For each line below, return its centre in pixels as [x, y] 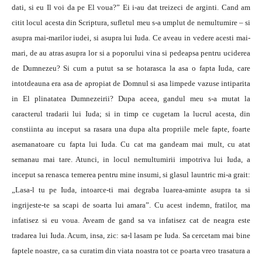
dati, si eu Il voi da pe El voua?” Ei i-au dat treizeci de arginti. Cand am [131, 7]
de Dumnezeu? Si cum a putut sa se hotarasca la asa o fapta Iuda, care [131, 68]
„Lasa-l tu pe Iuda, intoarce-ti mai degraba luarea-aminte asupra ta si [131, 190]
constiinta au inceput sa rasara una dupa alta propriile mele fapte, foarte [131, 129]
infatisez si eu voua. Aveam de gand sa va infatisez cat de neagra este [131, 220]
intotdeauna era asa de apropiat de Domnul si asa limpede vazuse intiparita [131, 83]
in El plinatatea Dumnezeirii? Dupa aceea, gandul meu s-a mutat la [131, 99]
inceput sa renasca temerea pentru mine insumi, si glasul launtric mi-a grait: [131, 175]
